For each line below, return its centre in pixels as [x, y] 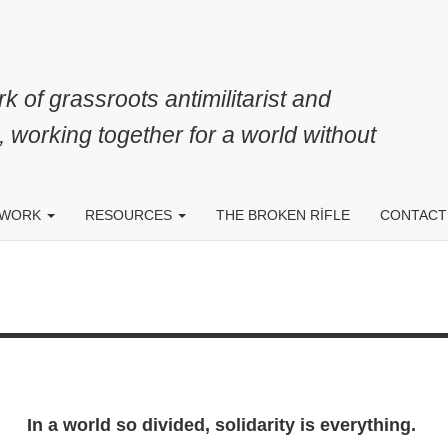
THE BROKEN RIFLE [283, 215]
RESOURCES [130, 215]
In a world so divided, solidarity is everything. [224, 425]
